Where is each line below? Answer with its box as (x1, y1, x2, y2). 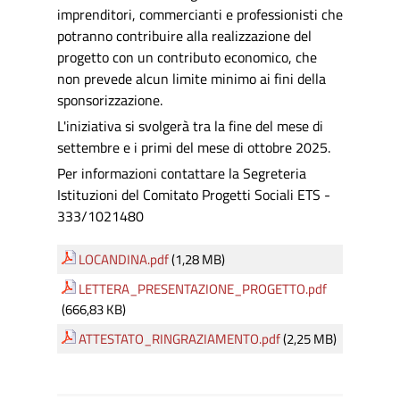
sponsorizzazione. (57, 89, 162, 111)
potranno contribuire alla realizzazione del (57, 25, 312, 46)
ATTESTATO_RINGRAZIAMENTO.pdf (79, 329, 280, 349)
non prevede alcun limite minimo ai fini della (57, 68, 326, 89)
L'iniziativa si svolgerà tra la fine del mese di (57, 115, 323, 137)
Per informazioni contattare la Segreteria (57, 162, 306, 184)
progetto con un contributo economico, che (57, 46, 317, 68)
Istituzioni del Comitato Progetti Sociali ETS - (57, 184, 330, 205)
